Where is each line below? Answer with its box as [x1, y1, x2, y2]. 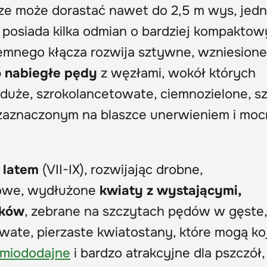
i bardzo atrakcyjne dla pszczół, [70, 244, 265, 262]
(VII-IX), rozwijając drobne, [39, 161, 203, 178]
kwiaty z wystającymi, [100, 182, 241, 199]
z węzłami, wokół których [97, 64, 256, 82]
